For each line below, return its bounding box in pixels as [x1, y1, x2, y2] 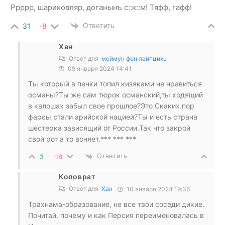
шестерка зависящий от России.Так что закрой [28, 124, 190, 133]
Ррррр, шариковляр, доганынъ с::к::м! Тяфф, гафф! [11, 3, 192, 13]
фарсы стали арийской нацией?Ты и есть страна [28, 113, 197, 122]
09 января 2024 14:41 [66, 65, 132, 73]
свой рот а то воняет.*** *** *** [28, 135, 136, 144]
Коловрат [59, 172, 96, 181]
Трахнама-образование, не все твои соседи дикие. [28, 199, 204, 208]
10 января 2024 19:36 [125, 185, 190, 193]
